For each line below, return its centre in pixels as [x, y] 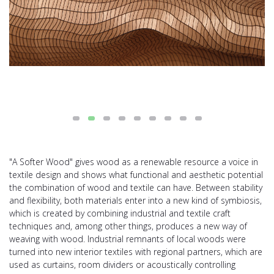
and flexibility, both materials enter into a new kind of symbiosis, [135, 200]
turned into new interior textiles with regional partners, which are [136, 251]
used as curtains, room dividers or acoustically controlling [122, 264]
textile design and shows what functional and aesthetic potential [136, 174]
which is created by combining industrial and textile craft [120, 213]
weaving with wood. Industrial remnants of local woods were [128, 239]
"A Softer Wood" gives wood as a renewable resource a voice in [134, 161]
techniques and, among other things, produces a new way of [128, 226]
